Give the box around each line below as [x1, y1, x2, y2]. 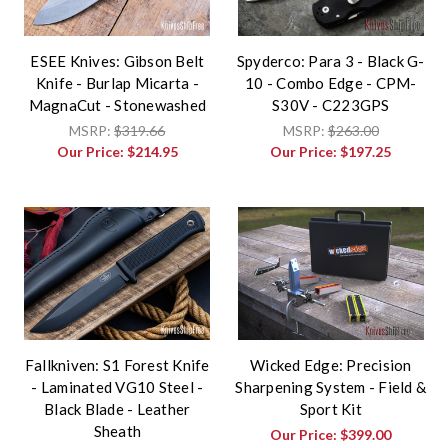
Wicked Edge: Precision [250, 355, 412, 374]
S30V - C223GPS [272, 95, 390, 114]
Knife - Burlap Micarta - [35, 73, 199, 92]
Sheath [93, 421, 141, 440]
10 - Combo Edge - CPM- [245, 73, 417, 92]
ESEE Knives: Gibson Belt [30, 51, 205, 70]
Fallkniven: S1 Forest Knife [24, 355, 210, 374]
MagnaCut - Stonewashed [28, 95, 206, 114]
